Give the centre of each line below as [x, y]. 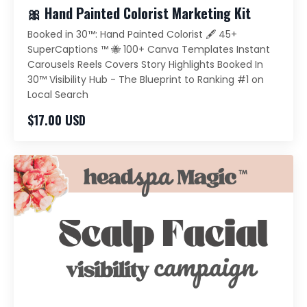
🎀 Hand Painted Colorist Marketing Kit [139, 13]
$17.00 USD [57, 120]
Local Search [58, 94]
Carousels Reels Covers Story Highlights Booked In [145, 64]
